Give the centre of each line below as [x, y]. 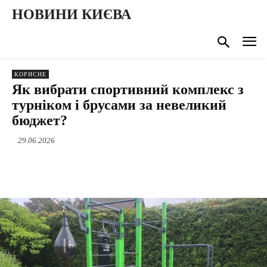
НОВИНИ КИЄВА [72, 14]
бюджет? [40, 120]
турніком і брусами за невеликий [119, 105]
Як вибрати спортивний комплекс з [128, 89]
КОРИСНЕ [30, 74]
